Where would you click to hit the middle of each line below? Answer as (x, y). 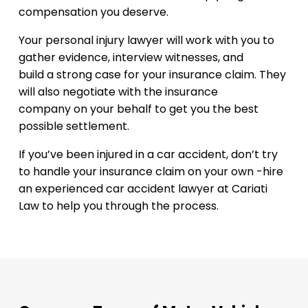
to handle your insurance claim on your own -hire (151, 172)
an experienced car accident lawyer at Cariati (143, 189)
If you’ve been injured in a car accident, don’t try (148, 154)
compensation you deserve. (93, 12)
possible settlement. (74, 126)
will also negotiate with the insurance (118, 92)
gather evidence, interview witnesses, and (131, 57)
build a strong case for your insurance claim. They (152, 75)
